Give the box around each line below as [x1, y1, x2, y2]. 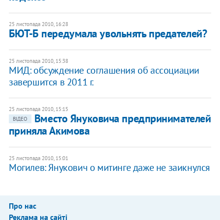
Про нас [8, 201, 36, 211]
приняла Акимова [8, 124, 90, 138]
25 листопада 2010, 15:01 [8, 155, 68, 162]
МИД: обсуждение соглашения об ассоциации [8, 64, 199, 77]
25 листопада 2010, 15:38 [8, 57, 68, 65]
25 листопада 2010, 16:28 [8, 21, 68, 28]
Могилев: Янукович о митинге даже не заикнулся [8, 161, 210, 174]
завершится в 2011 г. [8, 76, 94, 89]
